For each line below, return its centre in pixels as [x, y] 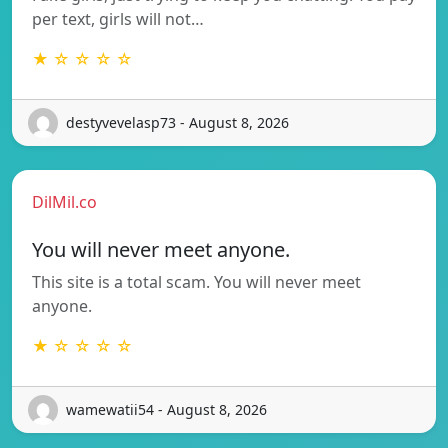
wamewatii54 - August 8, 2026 [166, 410]
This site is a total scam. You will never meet [196, 281]
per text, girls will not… [118, 18]
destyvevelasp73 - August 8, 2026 [177, 123]
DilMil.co [64, 201]
